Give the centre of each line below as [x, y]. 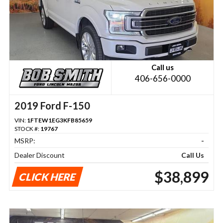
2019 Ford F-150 [52, 105]
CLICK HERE [48, 176]
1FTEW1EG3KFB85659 [59, 120]
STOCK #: [27, 128]
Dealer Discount [39, 155]
